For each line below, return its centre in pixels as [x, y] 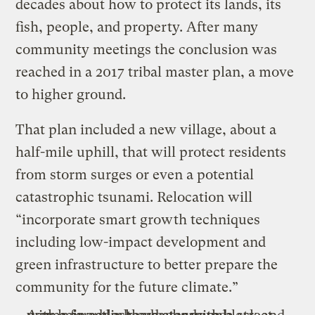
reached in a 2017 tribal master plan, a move [155, 72]
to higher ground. [71, 95]
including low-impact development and [141, 243]
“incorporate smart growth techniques [138, 220]
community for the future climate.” [127, 288]
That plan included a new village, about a [146, 130]
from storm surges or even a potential [135, 175]
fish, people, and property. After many [137, 27]
